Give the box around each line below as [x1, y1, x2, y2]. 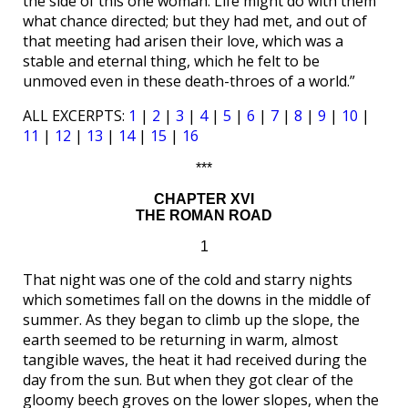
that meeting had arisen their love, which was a [23, 31, 343, 51]
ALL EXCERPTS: [23, 106, 128, 126]
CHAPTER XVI [154, 191, 254, 207]
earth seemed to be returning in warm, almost [23, 330, 338, 350]
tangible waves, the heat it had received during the [23, 350, 367, 370]
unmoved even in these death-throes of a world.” [23, 71, 355, 91]
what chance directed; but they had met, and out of [23, 11, 367, 31]
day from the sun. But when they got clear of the [23, 370, 353, 390]
